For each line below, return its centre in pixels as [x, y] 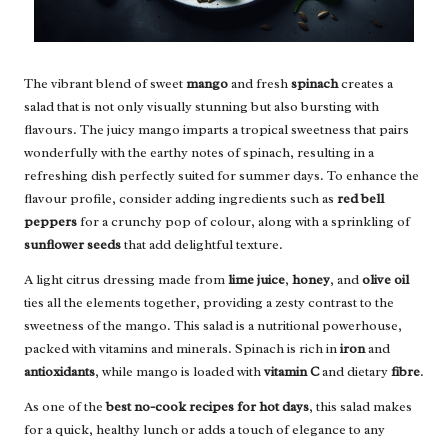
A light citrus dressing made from [126, 280]
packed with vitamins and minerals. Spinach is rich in [182, 349]
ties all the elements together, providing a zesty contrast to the [209, 303]
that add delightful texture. [202, 245]
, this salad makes [360, 407]
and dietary [355, 372]
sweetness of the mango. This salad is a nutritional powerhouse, [213, 326]
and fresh [259, 84]
